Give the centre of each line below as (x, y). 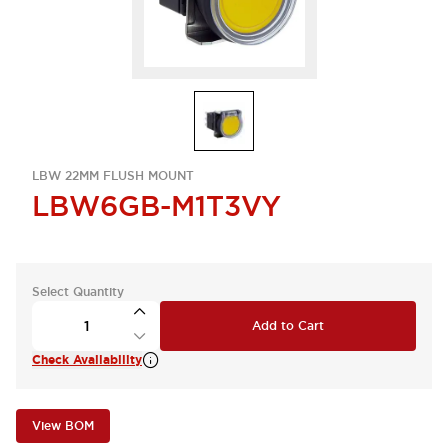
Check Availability (87, 360)
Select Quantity (78, 292)
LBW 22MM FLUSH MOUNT (113, 176)
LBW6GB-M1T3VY (156, 206)
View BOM (63, 426)
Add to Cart (288, 326)
